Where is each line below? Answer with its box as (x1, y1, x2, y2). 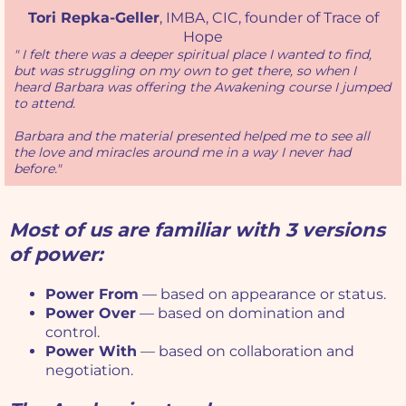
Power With (45, 342, 137, 360)
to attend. (14, 94, 75, 111)
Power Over (45, 304, 136, 322)
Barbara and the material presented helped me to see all (14, 127, 370, 144)
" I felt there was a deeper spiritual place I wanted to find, (14, 45, 372, 63)
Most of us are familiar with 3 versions (9, 217, 385, 241)
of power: (9, 242, 103, 266)
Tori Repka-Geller (27, 8, 159, 26)
